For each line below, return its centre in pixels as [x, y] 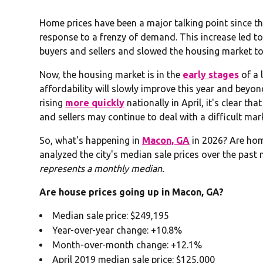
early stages [211, 74]
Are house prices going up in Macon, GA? [132, 192]
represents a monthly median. [102, 168]
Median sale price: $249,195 [111, 215]
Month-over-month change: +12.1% [127, 245]
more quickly [95, 102]
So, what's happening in [91, 140]
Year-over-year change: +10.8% [117, 230]
